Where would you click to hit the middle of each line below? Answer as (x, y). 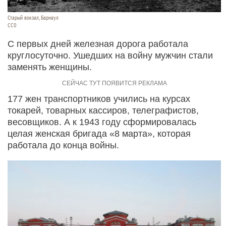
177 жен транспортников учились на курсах (99, 99)
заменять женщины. (50, 67)
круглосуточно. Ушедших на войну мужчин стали (110, 56)
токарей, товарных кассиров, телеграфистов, (103, 111)
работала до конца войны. (63, 146)
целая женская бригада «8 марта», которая (99, 134)
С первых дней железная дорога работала (98, 44)
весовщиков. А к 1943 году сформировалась (102, 122)
